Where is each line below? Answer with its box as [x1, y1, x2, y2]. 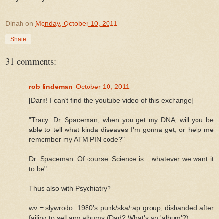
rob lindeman [29, 82, 73, 90]
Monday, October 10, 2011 [35, 19, 117, 27]
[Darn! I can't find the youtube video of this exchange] [29, 96, 194, 104]
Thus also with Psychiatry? [29, 184, 111, 192]
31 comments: [5, 54, 56, 67]
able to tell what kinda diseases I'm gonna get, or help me [29, 125, 214, 133]
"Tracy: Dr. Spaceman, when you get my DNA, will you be [29, 115, 214, 124]
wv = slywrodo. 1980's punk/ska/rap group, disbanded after [29, 203, 214, 212]
